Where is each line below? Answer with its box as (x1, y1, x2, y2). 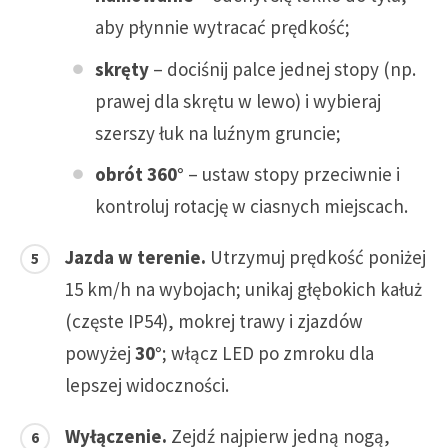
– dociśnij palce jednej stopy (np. (149, 56, 416, 81)
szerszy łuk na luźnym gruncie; (95, 120, 341, 145)
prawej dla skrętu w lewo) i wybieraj (95, 88, 381, 113)
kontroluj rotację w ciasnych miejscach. (95, 194, 408, 219)
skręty (95, 56, 149, 81)
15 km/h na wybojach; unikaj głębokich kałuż (65, 277, 422, 302)
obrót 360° (95, 162, 184, 187)
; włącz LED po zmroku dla (162, 341, 374, 366)
